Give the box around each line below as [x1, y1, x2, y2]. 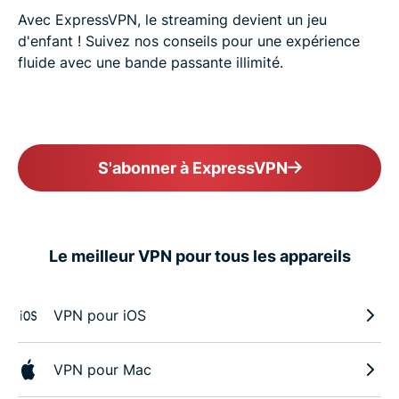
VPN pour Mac [53, 361, 151, 379]
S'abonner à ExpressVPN [97, 159, 288, 178]
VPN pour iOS [53, 306, 146, 325]
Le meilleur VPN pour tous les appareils [48, 247, 351, 266]
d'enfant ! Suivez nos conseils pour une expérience [18, 32, 360, 51]
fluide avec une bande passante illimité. [18, 53, 283, 72]
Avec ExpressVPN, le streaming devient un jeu [18, 11, 327, 29]
